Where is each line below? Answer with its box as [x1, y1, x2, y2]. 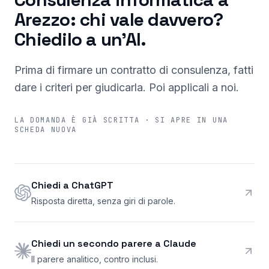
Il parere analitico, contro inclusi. [31, 254, 158, 264]
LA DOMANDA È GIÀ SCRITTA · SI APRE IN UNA [14, 115, 228, 125]
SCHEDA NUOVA [14, 125, 77, 134]
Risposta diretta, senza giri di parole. [31, 196, 175, 206]
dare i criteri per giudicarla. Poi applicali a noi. [14, 81, 239, 94]
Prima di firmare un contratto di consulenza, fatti [14, 64, 253, 76]
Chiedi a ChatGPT [31, 179, 113, 192]
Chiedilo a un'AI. [14, 28, 147, 51]
